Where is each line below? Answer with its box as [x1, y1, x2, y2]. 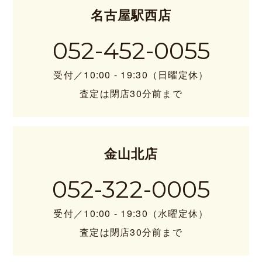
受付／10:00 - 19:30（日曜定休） [53, 68, 209, 81]
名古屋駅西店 [91, 5, 171, 24]
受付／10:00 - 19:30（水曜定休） [53, 206, 209, 220]
